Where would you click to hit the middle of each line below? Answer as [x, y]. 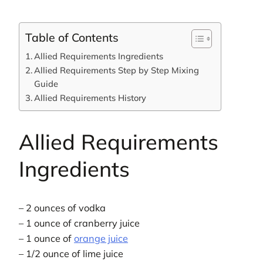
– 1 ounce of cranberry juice [79, 223]
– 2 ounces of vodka [62, 208]
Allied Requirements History [90, 97]
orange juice [101, 238]
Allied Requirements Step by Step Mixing [116, 70]
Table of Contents [72, 37]
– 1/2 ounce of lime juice [71, 253]
